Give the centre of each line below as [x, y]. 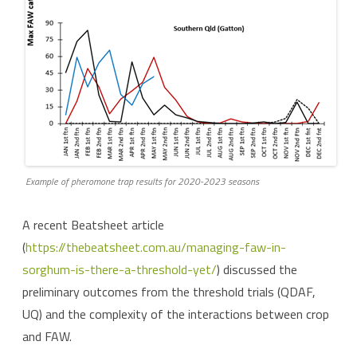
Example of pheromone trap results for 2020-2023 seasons [142, 182]
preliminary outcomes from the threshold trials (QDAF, [169, 292]
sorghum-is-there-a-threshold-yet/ [120, 270]
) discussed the [257, 270]
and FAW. [47, 337]
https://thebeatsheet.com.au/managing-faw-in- [156, 247]
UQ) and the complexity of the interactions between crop [176, 314]
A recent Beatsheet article [93, 225]
